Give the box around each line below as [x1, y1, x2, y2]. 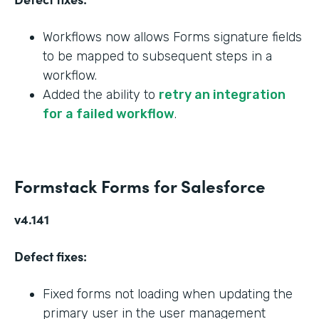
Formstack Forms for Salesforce [14, 173, 266, 197]
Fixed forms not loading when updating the [43, 286, 293, 302]
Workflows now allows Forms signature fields [43, 28, 302, 45]
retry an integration [159, 86, 286, 103]
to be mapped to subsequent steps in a [43, 48, 272, 64]
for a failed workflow [43, 105, 174, 122]
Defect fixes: [14, 246, 87, 265]
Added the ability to [43, 86, 159, 103]
